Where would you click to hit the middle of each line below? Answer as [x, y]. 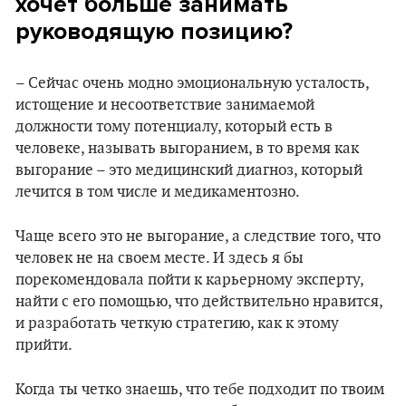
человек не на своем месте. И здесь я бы [159, 258]
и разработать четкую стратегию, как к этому [177, 324]
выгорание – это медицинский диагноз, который [189, 170]
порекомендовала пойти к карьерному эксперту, [189, 280]
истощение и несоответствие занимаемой [165, 105]
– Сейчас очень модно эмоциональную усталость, [192, 83]
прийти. [44, 345]
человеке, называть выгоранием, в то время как [187, 149]
